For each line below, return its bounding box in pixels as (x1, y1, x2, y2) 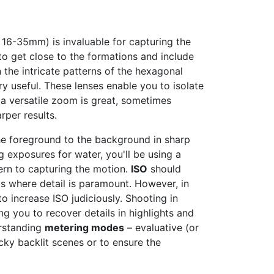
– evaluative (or (124, 221, 199, 234)
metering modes (45, 221, 124, 234)
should (147, 163, 181, 176)
